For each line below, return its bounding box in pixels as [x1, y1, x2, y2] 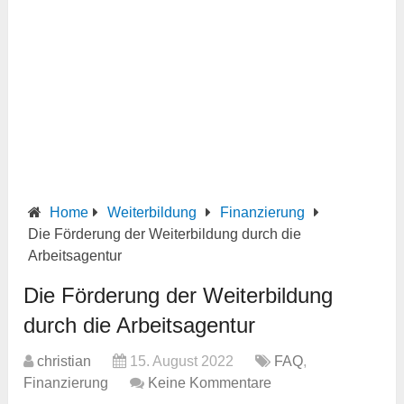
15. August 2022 [130, 353, 234, 370]
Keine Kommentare [148, 375, 272, 391]
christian [37, 353, 92, 370]
